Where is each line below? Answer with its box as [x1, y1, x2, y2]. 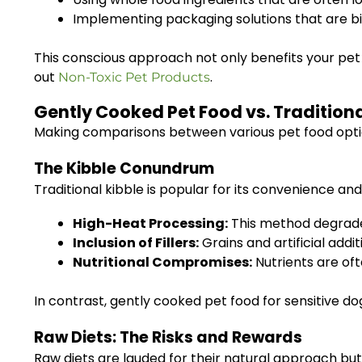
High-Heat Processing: [73, 214, 228, 233]
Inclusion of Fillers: [73, 234, 199, 252]
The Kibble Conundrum [34, 158, 214, 179]
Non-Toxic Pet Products [58, 69, 210, 85]
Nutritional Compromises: [73, 253, 252, 271]
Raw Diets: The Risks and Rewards [34, 326, 302, 348]
